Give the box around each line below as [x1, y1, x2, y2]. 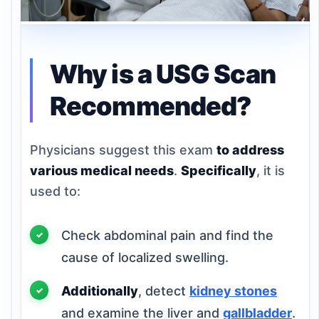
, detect [138, 283, 189, 298]
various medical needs [30, 162, 174, 178]
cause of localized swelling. [61, 249, 229, 265]
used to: [30, 183, 80, 199]
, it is [256, 162, 285, 178]
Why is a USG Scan [50, 58, 276, 90]
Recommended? [50, 90, 252, 122]
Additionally [61, 283, 138, 298]
